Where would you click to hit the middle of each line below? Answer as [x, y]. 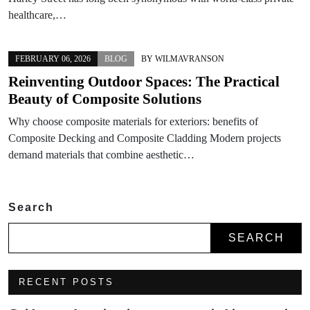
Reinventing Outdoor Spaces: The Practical [144, 81]
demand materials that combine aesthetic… [101, 154]
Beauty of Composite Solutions [105, 99]
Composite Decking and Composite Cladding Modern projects [145, 138]
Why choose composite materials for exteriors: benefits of [133, 121]
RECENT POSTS [66, 282]
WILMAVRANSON [190, 58]
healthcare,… [37, 15]
